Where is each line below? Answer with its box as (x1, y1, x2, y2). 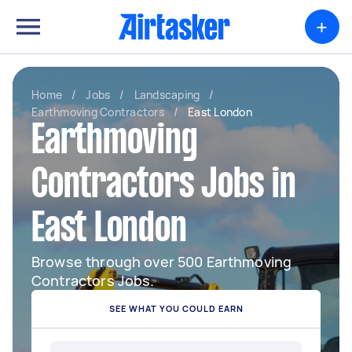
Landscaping (134, 87, 200, 102)
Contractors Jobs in (31, 167, 296, 205)
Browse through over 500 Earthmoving (31, 252, 292, 271)
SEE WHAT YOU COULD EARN (108, 302, 244, 314)
